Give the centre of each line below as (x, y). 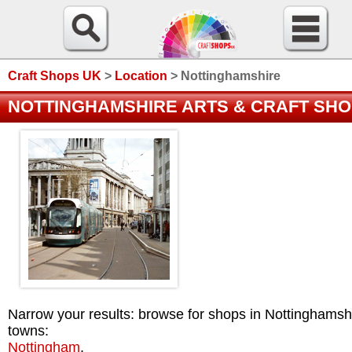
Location (141, 76)
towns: (28, 331)
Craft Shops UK (55, 76)
